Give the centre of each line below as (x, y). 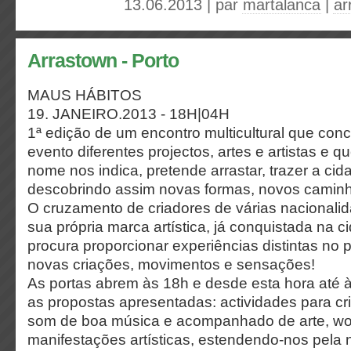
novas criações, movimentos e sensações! (171, 264)
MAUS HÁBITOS (85, 95)
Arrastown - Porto (103, 61)
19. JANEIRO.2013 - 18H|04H (128, 114)
